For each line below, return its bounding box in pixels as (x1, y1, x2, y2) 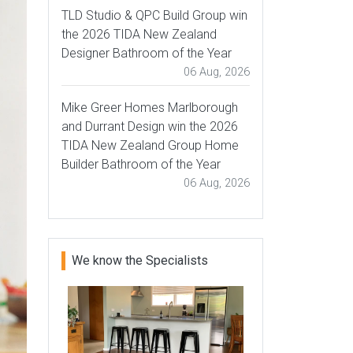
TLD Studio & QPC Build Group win (61, 8, 247, 23)
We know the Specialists (72, 253, 208, 268)
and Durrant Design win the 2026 (61, 119, 238, 134)
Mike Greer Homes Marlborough (61, 100, 238, 115)
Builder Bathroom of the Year (61, 157, 221, 172)
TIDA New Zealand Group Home (61, 138, 239, 153)
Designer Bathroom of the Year (61, 46, 232, 61)
